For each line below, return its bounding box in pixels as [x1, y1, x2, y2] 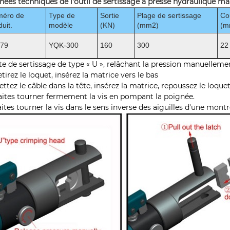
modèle [49, 21, 73, 29]
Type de [49, 11, 75, 20]
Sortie [100, 11, 120, 20]
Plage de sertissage [137, 11, 202, 20]
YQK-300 [49, 41, 79, 49]
